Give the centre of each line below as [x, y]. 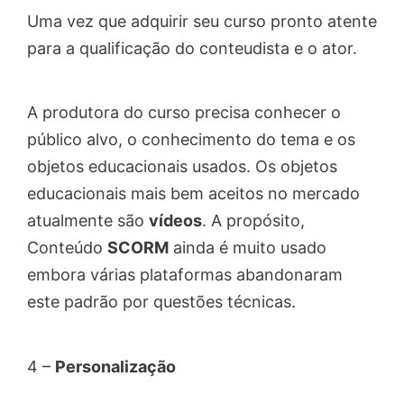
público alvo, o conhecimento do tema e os [191, 140]
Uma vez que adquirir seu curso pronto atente [202, 21]
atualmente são [88, 221]
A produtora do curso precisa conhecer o [184, 113]
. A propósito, [253, 221]
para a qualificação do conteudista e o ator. [192, 48]
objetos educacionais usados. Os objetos [182, 167]
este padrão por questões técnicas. [161, 302]
